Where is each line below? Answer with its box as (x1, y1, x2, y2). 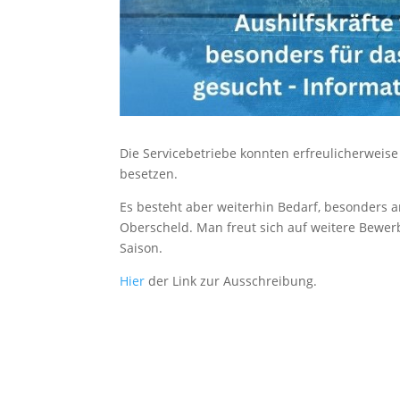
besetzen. (120, 164, 179, 182)
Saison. (120, 238, 163, 256)
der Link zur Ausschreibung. (145, 271, 321, 289)
